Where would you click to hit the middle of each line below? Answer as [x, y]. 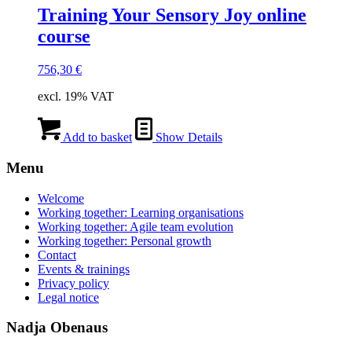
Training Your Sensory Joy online [172, 15]
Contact [57, 255]
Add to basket [96, 137]
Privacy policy [73, 283]
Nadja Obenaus [57, 328]
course [64, 37]
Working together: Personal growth [125, 240]
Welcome [61, 198]
